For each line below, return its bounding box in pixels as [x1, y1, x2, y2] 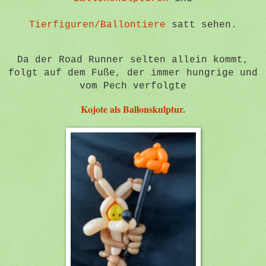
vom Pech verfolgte [80, 81, 186, 92]
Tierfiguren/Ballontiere [29, 19, 166, 30]
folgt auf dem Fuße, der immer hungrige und [8, 68, 258, 79]
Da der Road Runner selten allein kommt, [17, 55, 249, 66]
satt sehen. [166, 19, 237, 30]
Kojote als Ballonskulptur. [81, 102, 185, 116]
